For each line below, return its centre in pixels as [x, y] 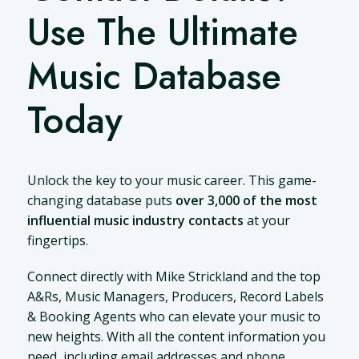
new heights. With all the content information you [176, 337]
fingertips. [57, 241]
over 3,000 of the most [246, 201]
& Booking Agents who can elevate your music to [173, 317]
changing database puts [101, 201]
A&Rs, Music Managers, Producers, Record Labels [175, 297]
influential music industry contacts [135, 221]
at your [266, 221]
